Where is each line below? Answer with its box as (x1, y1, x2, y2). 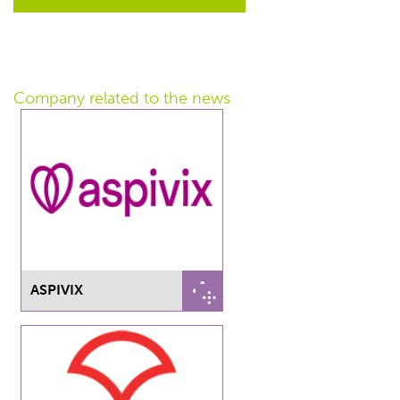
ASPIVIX (29, 281, 83, 299)
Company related (13, 87, 144, 108)
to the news (144, 87, 230, 108)
